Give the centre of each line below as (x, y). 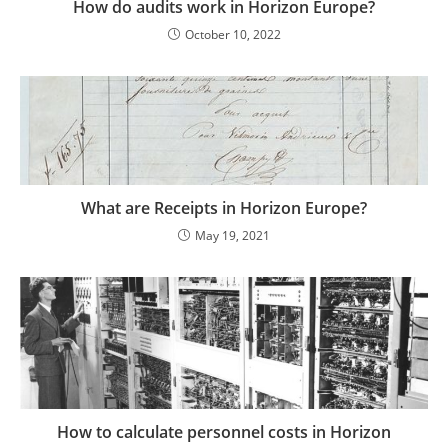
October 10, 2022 (232, 35)
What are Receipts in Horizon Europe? (224, 207)
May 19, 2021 (232, 235)
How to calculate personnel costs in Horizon (224, 432)
